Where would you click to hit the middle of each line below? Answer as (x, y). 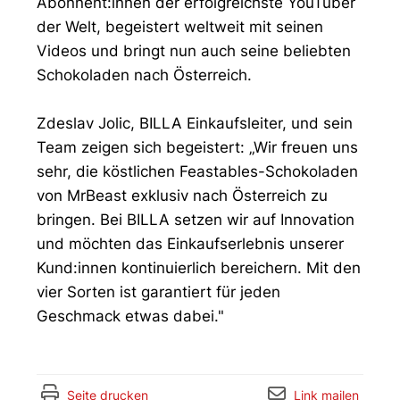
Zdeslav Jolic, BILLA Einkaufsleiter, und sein (195, 123)
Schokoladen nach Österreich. (144, 75)
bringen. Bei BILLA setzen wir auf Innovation (196, 220)
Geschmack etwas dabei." (130, 316)
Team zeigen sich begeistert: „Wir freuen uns (197, 147)
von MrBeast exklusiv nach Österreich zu (182, 196)
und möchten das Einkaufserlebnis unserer (190, 244)
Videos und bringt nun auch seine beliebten (194, 51)
